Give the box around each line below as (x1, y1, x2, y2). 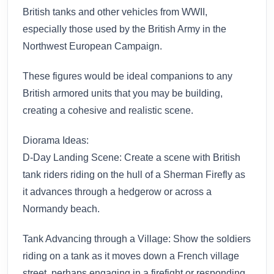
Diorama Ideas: (23, 135, 89, 146)
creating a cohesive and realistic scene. (23, 105, 193, 116)
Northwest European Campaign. (23, 41, 162, 52)
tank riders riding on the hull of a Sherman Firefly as (23, 169, 245, 180)
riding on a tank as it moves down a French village (23, 250, 239, 261)
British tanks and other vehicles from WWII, (23, 7, 207, 18)
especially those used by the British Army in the (23, 24, 226, 35)
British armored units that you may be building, (23, 88, 223, 99)
